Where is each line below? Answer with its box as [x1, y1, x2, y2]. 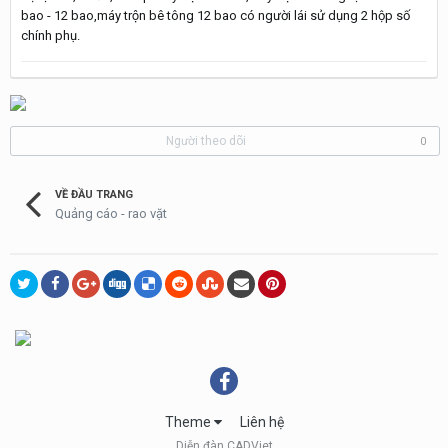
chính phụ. [21, 27, 80, 43]
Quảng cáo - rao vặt [55, 205, 167, 221]
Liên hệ [239, 414, 284, 431]
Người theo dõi [165, 134, 246, 148]
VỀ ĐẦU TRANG [55, 188, 133, 201]
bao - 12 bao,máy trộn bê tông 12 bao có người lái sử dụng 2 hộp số [21, 7, 410, 23]
